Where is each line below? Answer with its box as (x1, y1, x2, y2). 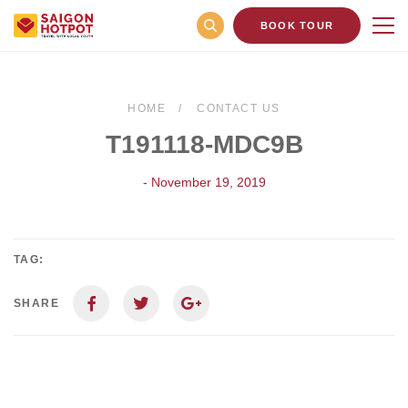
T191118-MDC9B (105, 130, 303, 158)
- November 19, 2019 (142, 175, 266, 189)
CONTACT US (197, 102, 280, 115)
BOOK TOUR (260, 20, 334, 31)
